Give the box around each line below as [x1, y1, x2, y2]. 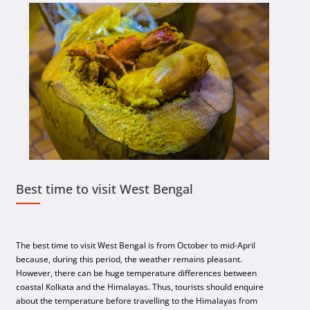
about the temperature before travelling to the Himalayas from [16, 295, 258, 307]
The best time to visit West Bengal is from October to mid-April [16, 239, 256, 252]
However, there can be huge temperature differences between [16, 267, 257, 280]
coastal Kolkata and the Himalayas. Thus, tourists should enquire [16, 281, 264, 293]
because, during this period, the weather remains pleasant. [16, 253, 243, 266]
